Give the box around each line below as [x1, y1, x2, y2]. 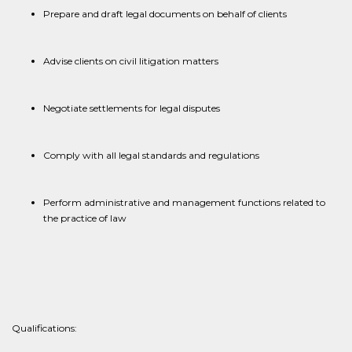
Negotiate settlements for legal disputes [43, 102, 220, 114]
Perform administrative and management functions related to [43, 196, 325, 208]
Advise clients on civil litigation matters [43, 55, 218, 67]
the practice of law [43, 212, 126, 224]
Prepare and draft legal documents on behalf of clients [43, 8, 287, 20]
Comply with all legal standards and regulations [43, 149, 259, 161]
